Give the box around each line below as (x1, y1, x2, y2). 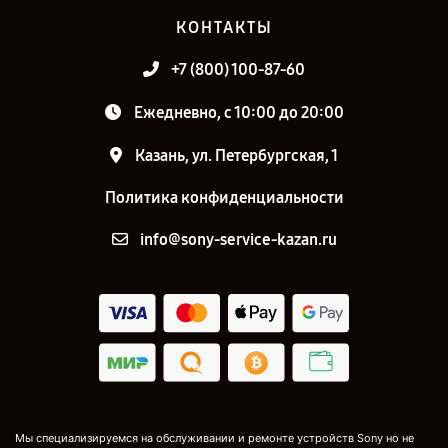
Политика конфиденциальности (104, 188, 344, 208)
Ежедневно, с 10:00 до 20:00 (133, 103, 344, 123)
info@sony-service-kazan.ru (139, 230, 337, 250)
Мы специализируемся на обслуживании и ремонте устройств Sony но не (15, 430, 414, 445)
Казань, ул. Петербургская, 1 (135, 146, 338, 166)
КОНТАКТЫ (175, 18, 273, 38)
